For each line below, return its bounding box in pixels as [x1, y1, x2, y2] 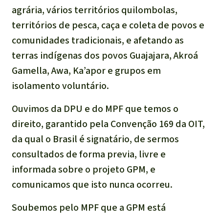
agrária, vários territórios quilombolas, [12, 3, 177, 17]
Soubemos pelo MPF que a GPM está [12, 201, 166, 215]
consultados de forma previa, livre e [12, 148, 166, 161]
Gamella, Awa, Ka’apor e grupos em [12, 64, 161, 78]
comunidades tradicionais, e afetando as [12, 34, 184, 47]
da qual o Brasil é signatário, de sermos [12, 132, 179, 146]
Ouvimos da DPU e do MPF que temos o [12, 102, 178, 116]
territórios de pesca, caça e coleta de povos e [12, 19, 204, 32]
